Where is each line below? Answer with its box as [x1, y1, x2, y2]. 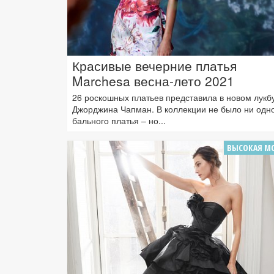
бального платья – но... [72, 114, 166, 127]
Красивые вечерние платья [72, 56, 237, 75]
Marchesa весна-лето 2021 [72, 71, 234, 90]
